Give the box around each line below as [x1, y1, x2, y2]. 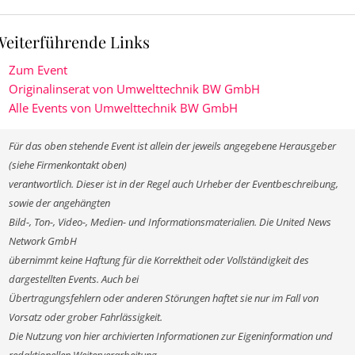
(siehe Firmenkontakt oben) [9, 158, 127, 172]
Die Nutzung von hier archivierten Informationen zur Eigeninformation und [9, 329, 333, 343]
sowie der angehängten [9, 196, 110, 210]
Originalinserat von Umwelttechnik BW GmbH [9, 80, 260, 97]
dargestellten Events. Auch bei [9, 272, 139, 286]
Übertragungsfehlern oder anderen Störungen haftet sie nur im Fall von [9, 291, 319, 305]
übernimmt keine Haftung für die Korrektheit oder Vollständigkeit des [9, 253, 309, 267]
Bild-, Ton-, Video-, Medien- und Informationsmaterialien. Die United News [9, 215, 331, 229]
